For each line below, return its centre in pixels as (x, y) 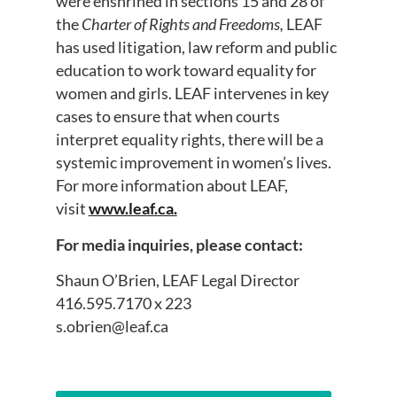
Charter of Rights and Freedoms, (182, 24)
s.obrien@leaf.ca (112, 327)
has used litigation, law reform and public (196, 47)
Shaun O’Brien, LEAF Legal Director (177, 280)
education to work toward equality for (186, 70)
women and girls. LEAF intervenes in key (192, 93)
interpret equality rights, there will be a (189, 140)
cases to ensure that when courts (167, 117)
